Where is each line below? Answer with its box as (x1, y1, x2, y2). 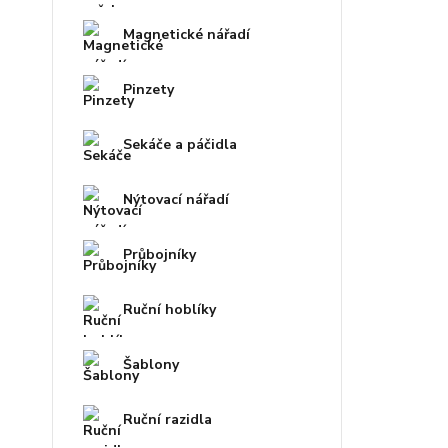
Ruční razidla (123, 409, 212, 429)
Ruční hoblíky (123, 299, 216, 319)
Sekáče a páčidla (123, 134, 237, 154)
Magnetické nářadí (123, 24, 250, 44)
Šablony (123, 354, 179, 374)
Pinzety (123, 79, 174, 99)
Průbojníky (123, 244, 196, 264)
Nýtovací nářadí (123, 189, 229, 209)
